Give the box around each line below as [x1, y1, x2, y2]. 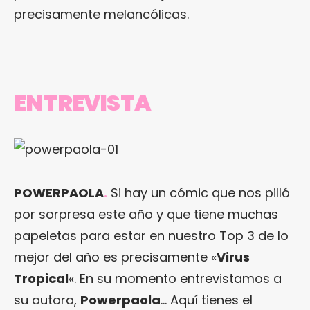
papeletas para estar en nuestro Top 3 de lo [14, 227, 289, 245]
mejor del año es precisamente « [14, 248, 217, 266]
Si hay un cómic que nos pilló [107, 184, 290, 202]
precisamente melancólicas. [14, 5, 189, 23]
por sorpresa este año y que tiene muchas [14, 206, 278, 224]
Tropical [14, 270, 69, 288]
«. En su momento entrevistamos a [69, 270, 282, 288]
